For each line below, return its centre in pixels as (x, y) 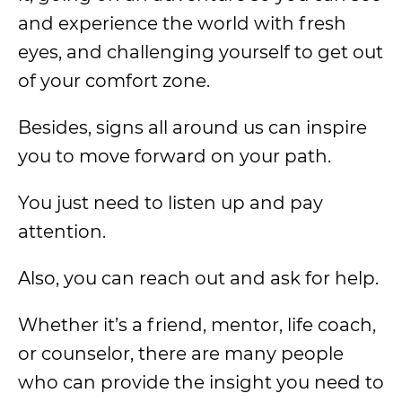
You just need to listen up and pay (170, 203)
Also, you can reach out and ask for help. (198, 278)
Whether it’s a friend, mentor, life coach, (197, 325)
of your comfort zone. (114, 81)
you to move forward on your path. (175, 156)
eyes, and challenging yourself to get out (201, 52)
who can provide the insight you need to (201, 382)
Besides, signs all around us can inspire (192, 127)
